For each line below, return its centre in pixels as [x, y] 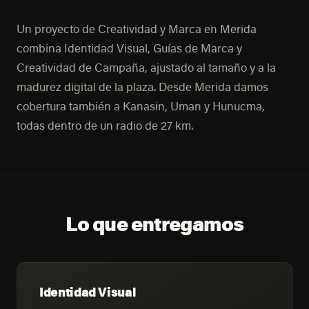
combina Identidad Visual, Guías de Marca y [129, 48]
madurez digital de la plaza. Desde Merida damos [142, 87]
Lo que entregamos [154, 223]
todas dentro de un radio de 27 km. [105, 125]
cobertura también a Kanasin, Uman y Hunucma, [141, 106]
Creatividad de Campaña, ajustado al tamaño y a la [146, 67]
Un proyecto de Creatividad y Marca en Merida [137, 29]
